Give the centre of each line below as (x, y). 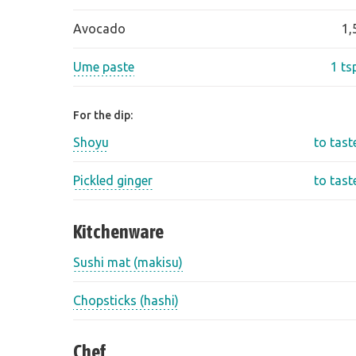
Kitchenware (118, 232)
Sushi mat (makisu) (128, 263)
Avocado (99, 29)
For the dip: (103, 116)
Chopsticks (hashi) (126, 301)
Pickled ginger (113, 181)
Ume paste (104, 67)
